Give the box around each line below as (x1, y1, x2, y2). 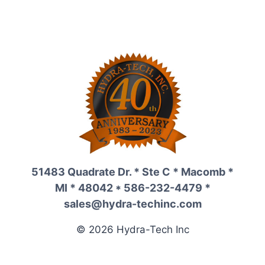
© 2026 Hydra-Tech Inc (76, 224, 189, 235)
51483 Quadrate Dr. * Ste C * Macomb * (31, 166, 234, 178)
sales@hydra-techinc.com (63, 198, 202, 210)
